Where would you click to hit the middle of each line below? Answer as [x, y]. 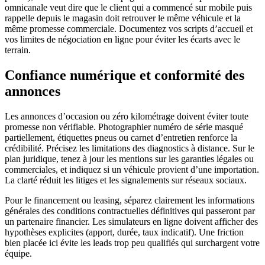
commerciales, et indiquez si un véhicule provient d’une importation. [132, 169]
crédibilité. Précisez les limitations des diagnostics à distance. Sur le [130, 148]
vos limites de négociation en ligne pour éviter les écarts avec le [122, 40]
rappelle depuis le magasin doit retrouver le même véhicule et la [123, 18]
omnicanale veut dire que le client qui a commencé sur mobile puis [128, 8]
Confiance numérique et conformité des [125, 75]
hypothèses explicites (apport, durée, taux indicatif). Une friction [124, 232]
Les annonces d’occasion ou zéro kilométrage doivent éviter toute [127, 116]
